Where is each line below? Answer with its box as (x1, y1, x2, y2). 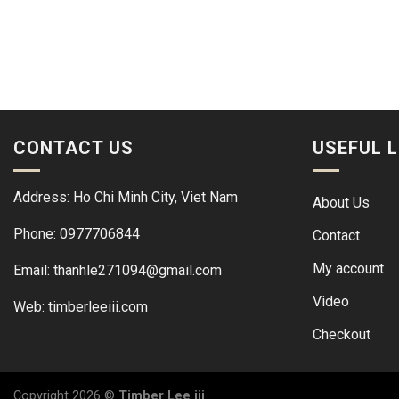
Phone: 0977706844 (13, 225, 140, 243)
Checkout (313, 326, 370, 344)
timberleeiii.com (48, 298, 148, 316)
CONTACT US (13, 136, 134, 159)
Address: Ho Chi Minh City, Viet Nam (13, 189, 238, 207)
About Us (313, 194, 370, 212)
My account (313, 260, 384, 278)
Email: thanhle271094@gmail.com (13, 262, 222, 280)
